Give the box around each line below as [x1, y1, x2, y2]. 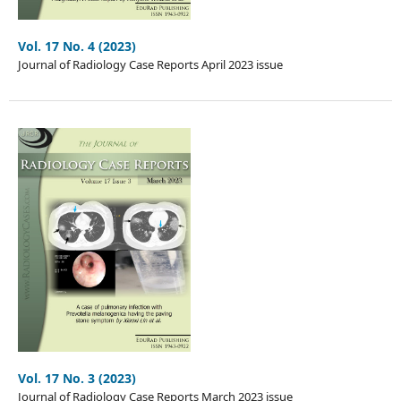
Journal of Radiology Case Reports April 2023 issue [17, 56, 283, 73]
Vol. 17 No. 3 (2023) [17, 370, 136, 388]
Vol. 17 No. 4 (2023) [17, 38, 136, 55]
